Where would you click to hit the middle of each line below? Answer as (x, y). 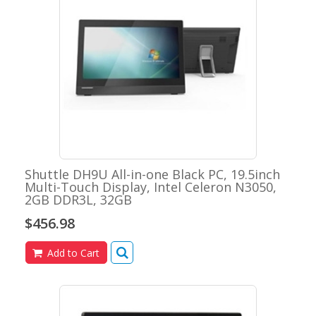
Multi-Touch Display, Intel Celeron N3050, (151, 187)
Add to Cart (72, 253)
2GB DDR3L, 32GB (78, 200)
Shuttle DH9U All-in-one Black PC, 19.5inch (152, 175)
